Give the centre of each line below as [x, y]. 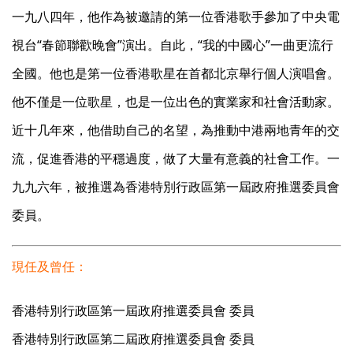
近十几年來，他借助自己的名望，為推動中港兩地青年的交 [176, 130]
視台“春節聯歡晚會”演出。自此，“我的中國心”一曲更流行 [173, 45]
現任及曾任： [50, 267]
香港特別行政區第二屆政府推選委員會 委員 [133, 339]
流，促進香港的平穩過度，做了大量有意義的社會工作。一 [176, 159]
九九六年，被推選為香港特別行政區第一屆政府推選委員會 [176, 187]
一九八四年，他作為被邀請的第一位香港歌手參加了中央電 [176, 17]
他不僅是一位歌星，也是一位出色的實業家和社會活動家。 [176, 102]
